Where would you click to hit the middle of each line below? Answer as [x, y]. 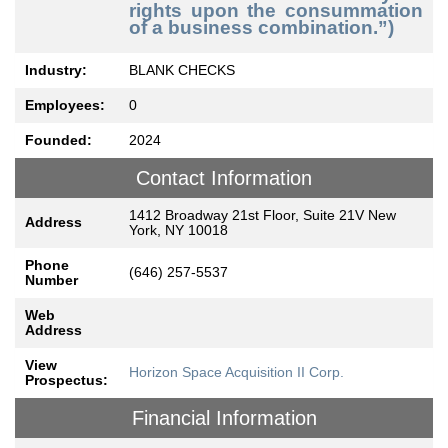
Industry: [56, 70]
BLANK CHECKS [182, 70]
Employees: [65, 105]
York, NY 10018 [178, 230]
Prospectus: [66, 380]
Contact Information [224, 178]
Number [51, 280]
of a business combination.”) [261, 27]
